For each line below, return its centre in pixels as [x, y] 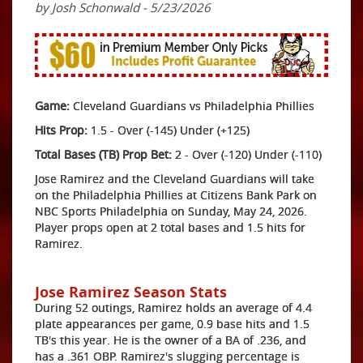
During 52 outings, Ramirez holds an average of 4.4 [173, 307]
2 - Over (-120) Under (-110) [247, 154]
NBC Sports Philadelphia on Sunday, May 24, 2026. [171, 211]
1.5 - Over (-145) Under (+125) [169, 130]
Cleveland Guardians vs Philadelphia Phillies [192, 106]
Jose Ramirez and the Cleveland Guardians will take [175, 179]
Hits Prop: [61, 130]
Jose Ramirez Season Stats [131, 292]
